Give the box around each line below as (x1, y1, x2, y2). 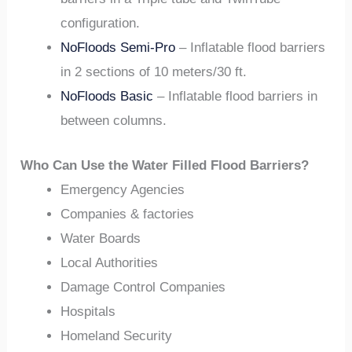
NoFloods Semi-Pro (60, 40, 176, 55)
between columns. (60, 113, 167, 128)
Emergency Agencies (60, 181, 185, 197)
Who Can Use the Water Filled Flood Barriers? (20, 157, 310, 173)
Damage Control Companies (60, 279, 226, 295)
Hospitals (60, 303, 116, 319)
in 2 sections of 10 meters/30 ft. (60, 64, 247, 79)
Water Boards (60, 230, 141, 246)
